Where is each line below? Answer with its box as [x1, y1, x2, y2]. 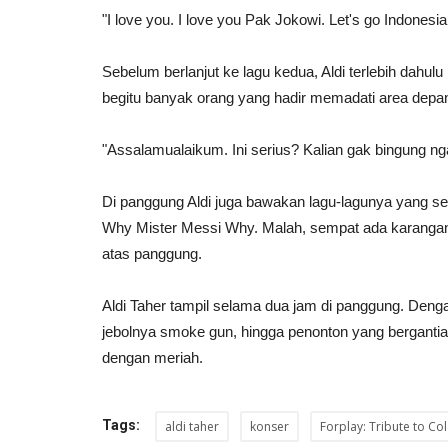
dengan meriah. [102, 348, 203, 366]
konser [250, 417, 289, 435]
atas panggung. [102, 244, 202, 262]
